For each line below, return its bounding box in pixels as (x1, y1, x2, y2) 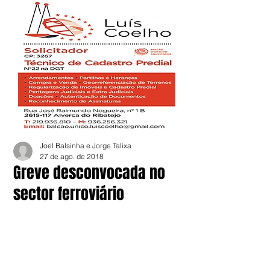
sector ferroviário (13, 182, 124, 206)
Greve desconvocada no (13, 161, 165, 184)
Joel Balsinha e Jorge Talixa (40, 141, 131, 150)
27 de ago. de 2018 (40, 152, 104, 161)
